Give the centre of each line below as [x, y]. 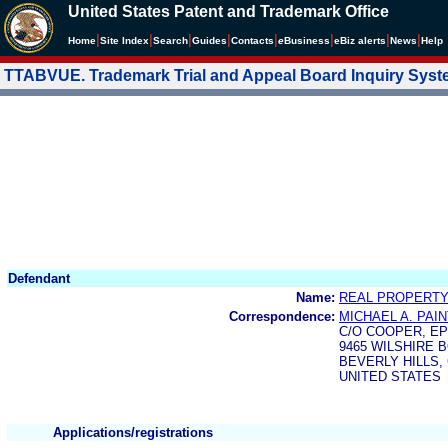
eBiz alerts [360, 40]
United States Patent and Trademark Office [228, 11]
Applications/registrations [133, 432]
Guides [209, 40]
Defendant [39, 278]
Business [307, 40]
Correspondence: [282, 316]
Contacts [252, 40]
